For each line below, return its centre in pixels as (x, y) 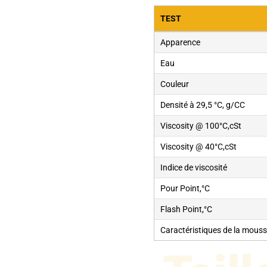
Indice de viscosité (194, 168)
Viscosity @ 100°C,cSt (201, 126)
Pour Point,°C (185, 189)
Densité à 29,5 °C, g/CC (203, 105)
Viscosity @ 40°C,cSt (199, 147)
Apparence (181, 43)
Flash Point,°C (187, 209)
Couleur (175, 84)
